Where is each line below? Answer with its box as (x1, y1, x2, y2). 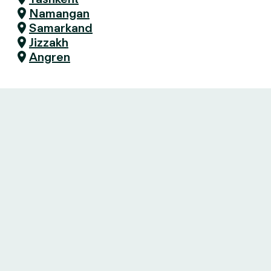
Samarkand (29, 21, 93, 35)
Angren (29, 50, 70, 64)
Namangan (29, 6, 90, 21)
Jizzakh (29, 35, 68, 50)
